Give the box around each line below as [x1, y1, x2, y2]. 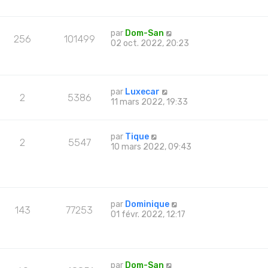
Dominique [125, 199, 170, 210]
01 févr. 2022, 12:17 [111, 209, 186, 220]
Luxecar [125, 87, 160, 98]
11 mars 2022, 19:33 [111, 97, 188, 108]
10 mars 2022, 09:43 [111, 142, 192, 153]
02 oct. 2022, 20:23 [111, 38, 190, 49]
